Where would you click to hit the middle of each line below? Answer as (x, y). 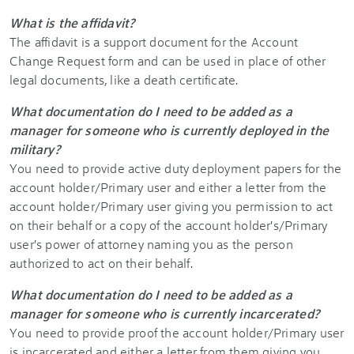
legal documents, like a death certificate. (124, 79)
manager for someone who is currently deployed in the (169, 130)
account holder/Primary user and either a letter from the (168, 187)
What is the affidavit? (72, 23)
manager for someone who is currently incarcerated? (165, 313)
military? (36, 149)
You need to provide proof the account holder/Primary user (177, 332)
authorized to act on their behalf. (101, 263)
